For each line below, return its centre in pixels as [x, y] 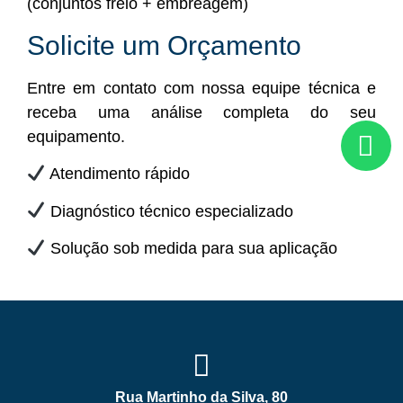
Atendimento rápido [117, 174]
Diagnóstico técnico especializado [169, 211]
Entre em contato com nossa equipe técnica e [201, 88]
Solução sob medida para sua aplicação [191, 249]
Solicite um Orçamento [164, 45]
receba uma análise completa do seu [201, 112]
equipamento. [76, 136]
